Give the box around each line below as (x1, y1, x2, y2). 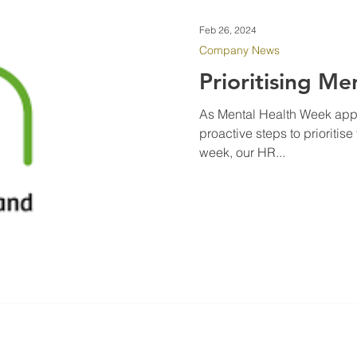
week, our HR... (198, 143, 285, 160)
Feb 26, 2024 (198, 24, 257, 36)
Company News (198, 42, 280, 57)
